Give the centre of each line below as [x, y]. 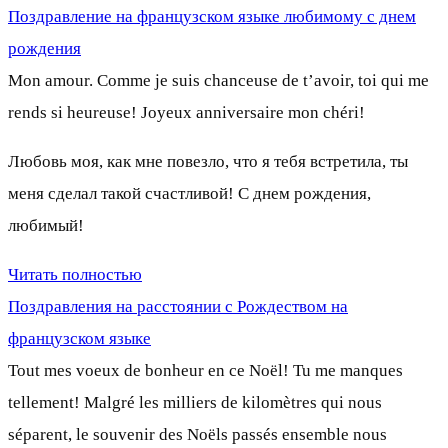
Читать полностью [75, 274]
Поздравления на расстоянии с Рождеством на [178, 306]
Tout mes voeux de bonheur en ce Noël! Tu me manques [205, 370]
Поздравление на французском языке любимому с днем [212, 16]
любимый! [46, 225]
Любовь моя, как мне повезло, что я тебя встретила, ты [208, 161]
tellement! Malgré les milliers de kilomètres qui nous [195, 402]
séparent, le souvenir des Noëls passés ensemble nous [197, 434]
